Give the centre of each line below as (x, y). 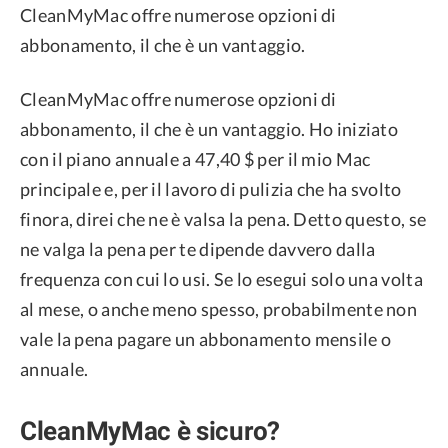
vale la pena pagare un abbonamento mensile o (206, 338)
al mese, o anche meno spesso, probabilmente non (219, 308)
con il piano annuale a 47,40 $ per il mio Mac (195, 158)
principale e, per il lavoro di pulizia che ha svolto (211, 188)
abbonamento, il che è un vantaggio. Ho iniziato (209, 128)
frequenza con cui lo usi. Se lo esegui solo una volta (221, 278)
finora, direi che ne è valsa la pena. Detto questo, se (223, 218)
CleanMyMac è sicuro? (150, 430)
